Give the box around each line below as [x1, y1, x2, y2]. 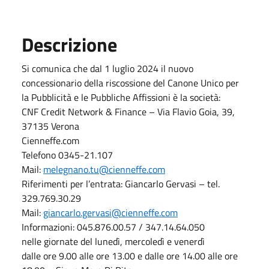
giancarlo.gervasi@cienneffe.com [43, 205, 178, 220]
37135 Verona [22, 118, 79, 133]
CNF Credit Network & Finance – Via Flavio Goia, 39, [22, 104, 235, 119]
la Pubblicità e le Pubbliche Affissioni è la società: [22, 89, 220, 104]
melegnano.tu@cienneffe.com [43, 162, 165, 177]
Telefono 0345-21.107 [22, 147, 113, 162]
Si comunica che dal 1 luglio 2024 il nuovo [22, 61, 193, 76]
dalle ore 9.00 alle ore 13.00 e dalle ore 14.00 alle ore [22, 248, 238, 263]
